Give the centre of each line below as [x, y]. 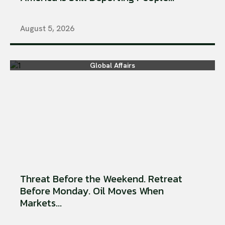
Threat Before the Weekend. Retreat [101, 179]
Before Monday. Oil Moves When [92, 191]
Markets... [41, 203]
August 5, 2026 [47, 28]
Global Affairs [113, 65]
